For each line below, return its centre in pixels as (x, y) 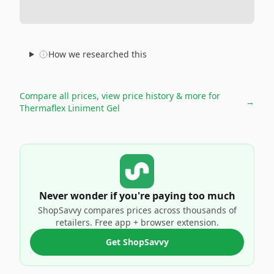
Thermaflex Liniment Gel (70, 108)
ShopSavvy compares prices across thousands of (137, 210)
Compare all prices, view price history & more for (120, 96)
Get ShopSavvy (137, 242)
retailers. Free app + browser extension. (137, 222)
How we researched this (97, 54)
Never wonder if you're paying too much (137, 196)
